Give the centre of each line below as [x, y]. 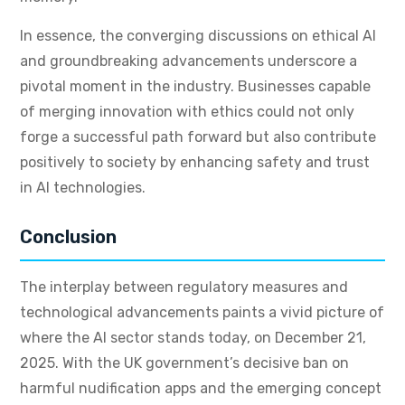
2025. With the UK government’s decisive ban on [184, 363]
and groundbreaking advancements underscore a [188, 61]
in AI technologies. [83, 188]
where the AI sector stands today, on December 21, [193, 338]
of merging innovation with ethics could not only [187, 112]
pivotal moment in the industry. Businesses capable [195, 87]
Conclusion [68, 237]
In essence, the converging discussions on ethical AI [198, 36]
